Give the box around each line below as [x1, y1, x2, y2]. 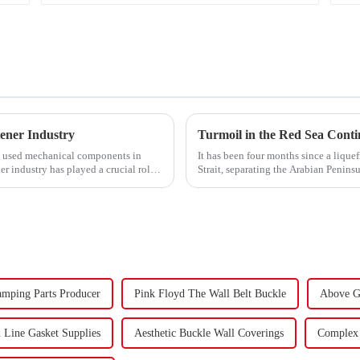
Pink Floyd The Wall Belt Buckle [134, 288, 286, 301]
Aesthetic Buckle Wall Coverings [134, 327, 284, 340]
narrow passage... [198, 176, 271, 189]
